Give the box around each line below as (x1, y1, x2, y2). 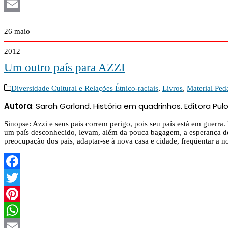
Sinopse (4, 119, 29, 128)
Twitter (4, 189, 26, 198)
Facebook (4, 173, 35, 182)
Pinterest (4, 206, 31, 214)
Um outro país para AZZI (4, 61, 125, 74)
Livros (162, 83, 183, 92)
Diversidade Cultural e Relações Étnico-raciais (11, 83, 158, 92)
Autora (4, 100, 32, 111)
